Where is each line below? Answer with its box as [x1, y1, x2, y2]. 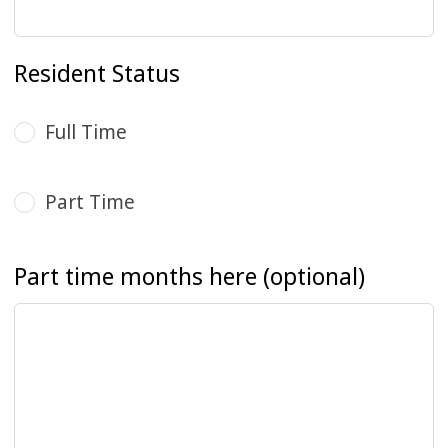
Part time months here [14, 259, 258, 292]
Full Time [45, 119, 128, 146]
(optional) [263, 259, 366, 292]
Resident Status [14, 57, 181, 90]
